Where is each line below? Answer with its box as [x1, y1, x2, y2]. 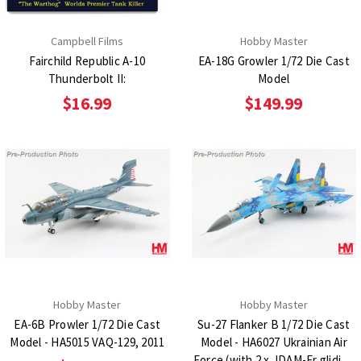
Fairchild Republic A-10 [29, 53, 146, 69]
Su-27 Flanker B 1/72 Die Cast [197, 317, 351, 333]
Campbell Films [51, 34, 124, 49]
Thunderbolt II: [48, 71, 127, 87]
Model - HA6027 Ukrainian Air [200, 334, 347, 351]
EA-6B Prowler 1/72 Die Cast [14, 317, 161, 333]
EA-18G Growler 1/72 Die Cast [197, 53, 350, 69]
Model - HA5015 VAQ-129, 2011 [10, 334, 165, 351]
